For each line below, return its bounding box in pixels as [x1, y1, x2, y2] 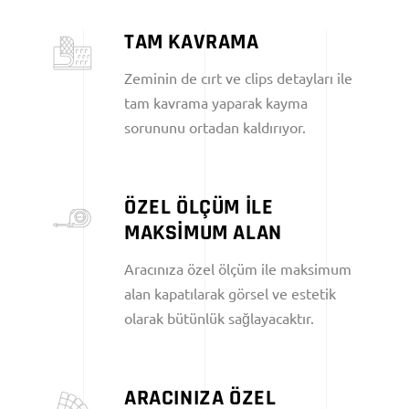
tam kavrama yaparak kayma [124, 92, 308, 111]
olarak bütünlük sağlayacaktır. [124, 308, 314, 327]
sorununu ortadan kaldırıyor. [124, 117, 306, 136]
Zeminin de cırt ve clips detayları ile [124, 68, 352, 87]
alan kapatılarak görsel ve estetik [124, 283, 336, 302]
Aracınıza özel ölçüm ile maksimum [124, 258, 351, 278]
